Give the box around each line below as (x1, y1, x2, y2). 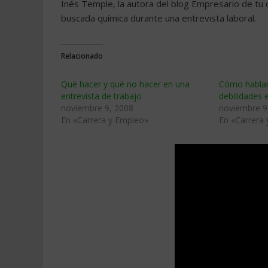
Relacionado (61, 51, 103, 61)
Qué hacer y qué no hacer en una (61, 78, 190, 90)
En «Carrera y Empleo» (61, 114, 148, 126)
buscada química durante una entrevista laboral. (61, 12, 256, 24)
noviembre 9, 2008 (61, 102, 133, 114)
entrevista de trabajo (61, 90, 142, 102)
